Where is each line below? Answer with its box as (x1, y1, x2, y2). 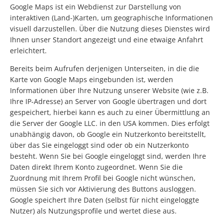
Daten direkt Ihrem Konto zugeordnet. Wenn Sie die (10, 162, 183, 172)
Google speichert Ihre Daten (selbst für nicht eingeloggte (10, 195, 199, 205)
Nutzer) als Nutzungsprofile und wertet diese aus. (10, 206, 177, 216)
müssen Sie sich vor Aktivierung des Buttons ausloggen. (10, 184, 196, 194)
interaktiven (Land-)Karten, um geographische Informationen (10, 13, 213, 23)
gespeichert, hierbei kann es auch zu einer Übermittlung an (10, 108, 210, 117)
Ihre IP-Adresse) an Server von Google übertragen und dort (10, 97, 207, 107)
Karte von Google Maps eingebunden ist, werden (10, 75, 173, 85)
